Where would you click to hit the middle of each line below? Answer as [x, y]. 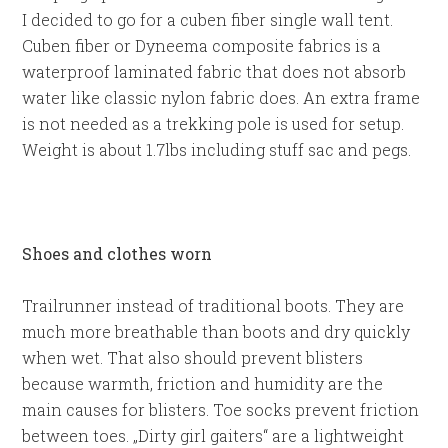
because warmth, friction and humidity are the [203, 383]
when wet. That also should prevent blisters [193, 357]
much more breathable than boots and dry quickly [216, 331]
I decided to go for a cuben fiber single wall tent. [208, 19]
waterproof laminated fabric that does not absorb [214, 71]
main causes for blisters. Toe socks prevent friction [221, 409]
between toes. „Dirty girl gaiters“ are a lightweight [213, 435]
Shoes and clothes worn [117, 253]
